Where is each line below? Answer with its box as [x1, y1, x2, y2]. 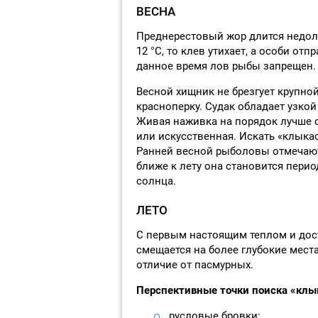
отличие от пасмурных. [136, 258, 253, 271]
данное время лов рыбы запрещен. [136, 59, 316, 72]
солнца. [136, 174, 176, 187]
